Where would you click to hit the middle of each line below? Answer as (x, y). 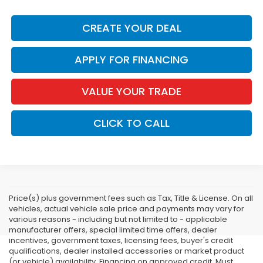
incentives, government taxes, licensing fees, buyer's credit (121, 240)
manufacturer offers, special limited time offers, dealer (113, 230)
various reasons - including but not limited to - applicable (118, 219)
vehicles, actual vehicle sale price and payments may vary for (127, 208)
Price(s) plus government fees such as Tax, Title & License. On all (131, 198)
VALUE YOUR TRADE (131, 92)
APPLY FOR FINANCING (131, 60)
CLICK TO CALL (131, 123)
